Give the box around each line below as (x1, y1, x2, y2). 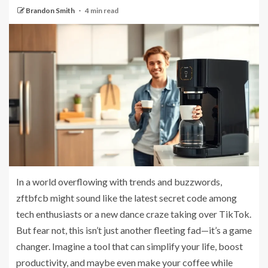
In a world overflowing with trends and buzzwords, (16, 176, 222, 188)
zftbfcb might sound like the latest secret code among (16, 192, 237, 204)
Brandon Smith (26, 5, 76, 15)
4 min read (85, 5, 118, 15)
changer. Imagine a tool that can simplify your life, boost (16, 240, 243, 252)
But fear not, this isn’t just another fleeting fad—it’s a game (16, 224, 252, 236)
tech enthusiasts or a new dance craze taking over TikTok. (16, 208, 251, 220)
